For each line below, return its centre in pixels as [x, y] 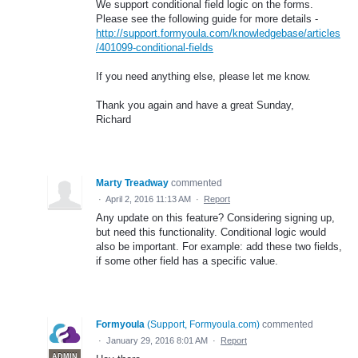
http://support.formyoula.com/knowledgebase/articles [218, 33]
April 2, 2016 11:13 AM [148, 199]
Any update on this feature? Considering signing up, [215, 218]
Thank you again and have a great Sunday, [195, 105]
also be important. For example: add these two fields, [219, 247]
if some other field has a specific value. [187, 261]
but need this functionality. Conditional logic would [211, 233]
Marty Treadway [132, 183]
